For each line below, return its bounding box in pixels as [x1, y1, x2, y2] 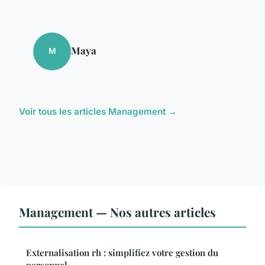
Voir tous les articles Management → [19, 105, 177, 117]
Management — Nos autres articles [19, 203, 216, 220]
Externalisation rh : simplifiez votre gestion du [26, 246, 218, 258]
